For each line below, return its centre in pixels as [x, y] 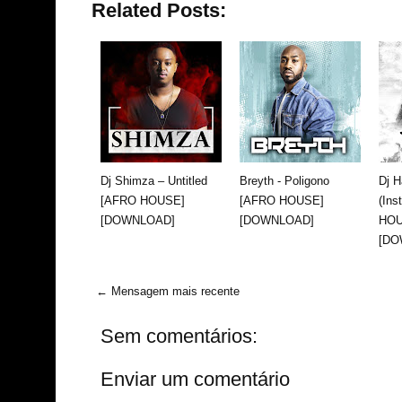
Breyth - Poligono [284, 180]
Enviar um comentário [195, 379]
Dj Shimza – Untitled [154, 180]
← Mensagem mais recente [168, 291]
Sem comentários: [179, 336]
